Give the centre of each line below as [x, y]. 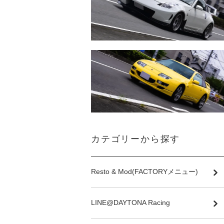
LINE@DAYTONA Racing [130, 203]
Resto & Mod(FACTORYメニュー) [144, 172]
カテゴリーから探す [136, 139]
